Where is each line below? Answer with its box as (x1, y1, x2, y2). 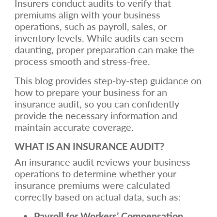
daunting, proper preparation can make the (15, 42, 194, 56)
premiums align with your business (15, 7, 160, 21)
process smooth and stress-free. (15, 54, 150, 68)
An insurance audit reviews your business (15, 155, 190, 169)
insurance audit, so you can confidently (15, 96, 179, 110)
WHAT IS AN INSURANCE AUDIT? (15, 139, 164, 153)
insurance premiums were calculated (15, 178, 170, 192)
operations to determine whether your (15, 166, 176, 180)
